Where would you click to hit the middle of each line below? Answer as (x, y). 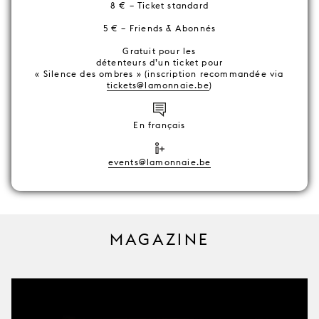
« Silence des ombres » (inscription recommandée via (159, 74)
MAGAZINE (159, 240)
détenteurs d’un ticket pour (159, 62)
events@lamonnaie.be (159, 162)
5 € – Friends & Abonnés (159, 28)
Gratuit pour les (159, 51)
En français (159, 125)
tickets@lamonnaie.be (158, 85)
